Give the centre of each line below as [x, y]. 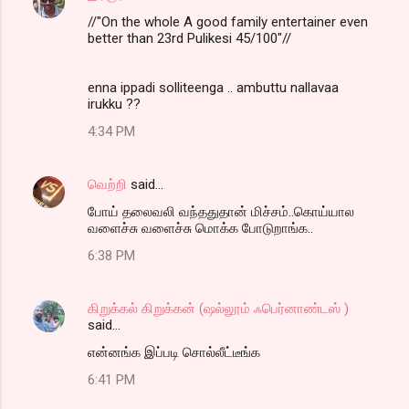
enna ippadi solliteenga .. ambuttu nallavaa [213, 88]
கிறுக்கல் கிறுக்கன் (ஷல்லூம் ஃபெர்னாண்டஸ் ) [218, 309]
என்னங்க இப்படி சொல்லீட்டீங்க [174, 353]
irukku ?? [114, 105]
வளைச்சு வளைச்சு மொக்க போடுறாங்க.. [200, 229]
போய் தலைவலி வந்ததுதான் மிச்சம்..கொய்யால [221, 212]
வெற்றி [107, 185]
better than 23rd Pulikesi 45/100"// [189, 39]
